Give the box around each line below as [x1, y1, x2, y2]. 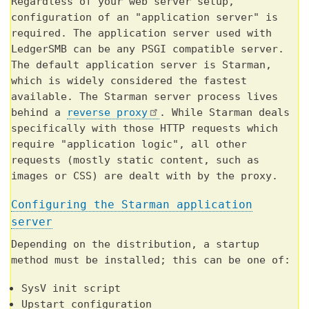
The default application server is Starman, [11, 58, 272, 71]
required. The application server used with [11, 26, 272, 39]
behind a [11, 106, 67, 119]
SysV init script [21, 281, 121, 295]
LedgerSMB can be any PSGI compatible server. [11, 42, 284, 55]
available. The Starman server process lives [11, 90, 278, 103]
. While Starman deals [159, 106, 290, 119]
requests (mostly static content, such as [11, 153, 259, 166]
